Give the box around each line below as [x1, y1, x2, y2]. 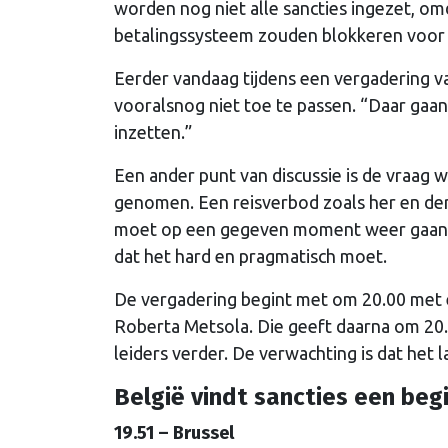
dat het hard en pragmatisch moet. [114, 246, 387, 267]
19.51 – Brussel [114, 422, 234, 445]
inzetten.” [114, 122, 192, 143]
